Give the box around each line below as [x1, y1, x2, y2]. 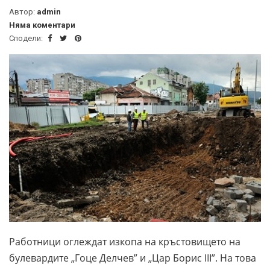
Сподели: [9, 33, 45, 43]
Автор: [9, 7, 37, 16]
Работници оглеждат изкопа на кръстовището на [9, 234, 240, 248]
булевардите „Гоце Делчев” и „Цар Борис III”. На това [9, 251, 256, 265]
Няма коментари [9, 20, 75, 30]
